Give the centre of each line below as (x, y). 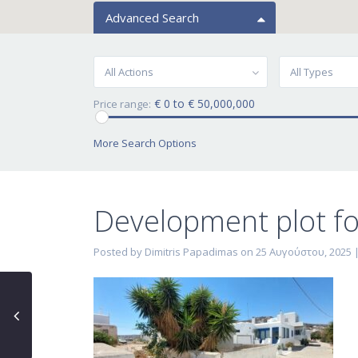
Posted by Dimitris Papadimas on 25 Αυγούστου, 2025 (223, 252)
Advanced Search (152, 18)
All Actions (129, 72)
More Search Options (145, 143)
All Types (311, 72)
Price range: (122, 104)
